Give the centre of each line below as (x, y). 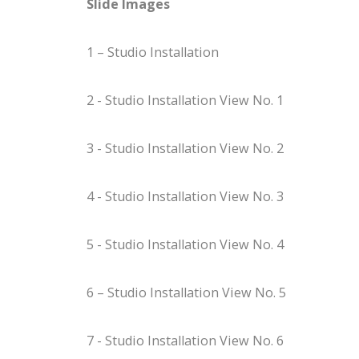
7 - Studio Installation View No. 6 (185, 340)
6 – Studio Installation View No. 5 (186, 292)
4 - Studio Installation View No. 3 (185, 196)
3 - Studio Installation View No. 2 (185, 148)
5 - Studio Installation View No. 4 (185, 244)
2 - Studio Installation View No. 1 (185, 100)
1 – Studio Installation (152, 52)
